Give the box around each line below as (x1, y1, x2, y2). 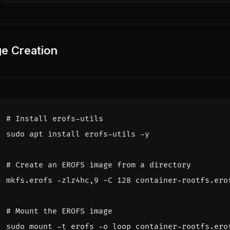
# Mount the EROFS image (6, 206, 112, 216)
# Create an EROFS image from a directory (6, 160, 191, 170)
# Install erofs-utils (6, 113, 103, 124)
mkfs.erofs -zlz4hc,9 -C (6, 175, 117, 185)
